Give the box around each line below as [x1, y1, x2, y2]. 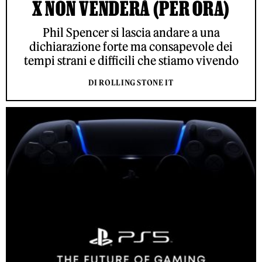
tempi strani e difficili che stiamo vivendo [23, 53, 239, 68]
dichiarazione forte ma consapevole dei [29, 39, 233, 54]
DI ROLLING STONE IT [88, 77, 174, 88]
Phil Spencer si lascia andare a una [42, 25, 220, 40]
